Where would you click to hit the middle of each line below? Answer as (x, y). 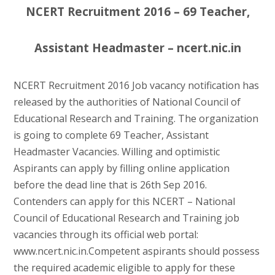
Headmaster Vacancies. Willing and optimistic (116, 151)
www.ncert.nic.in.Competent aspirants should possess (136, 251)
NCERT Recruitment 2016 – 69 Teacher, (137, 11)
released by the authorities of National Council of (127, 102)
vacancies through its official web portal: (106, 234)
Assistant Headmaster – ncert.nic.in (137, 47)
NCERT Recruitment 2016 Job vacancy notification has (136, 85)
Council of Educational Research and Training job (126, 218)
